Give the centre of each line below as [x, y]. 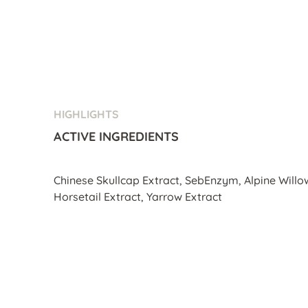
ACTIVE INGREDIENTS [116, 136]
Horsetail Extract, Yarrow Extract [138, 196]
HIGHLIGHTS [86, 114]
